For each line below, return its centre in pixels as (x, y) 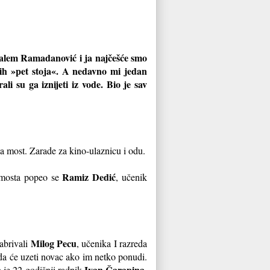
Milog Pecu (53, 243)
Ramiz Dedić (89, 177)
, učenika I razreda (112, 243)
